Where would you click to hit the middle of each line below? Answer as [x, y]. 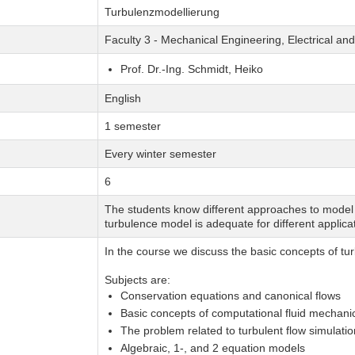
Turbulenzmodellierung [162, 12]
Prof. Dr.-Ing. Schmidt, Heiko [191, 69]
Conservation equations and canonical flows [230, 296]
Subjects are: [137, 280]
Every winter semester [160, 154]
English [122, 99]
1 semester [132, 126]
